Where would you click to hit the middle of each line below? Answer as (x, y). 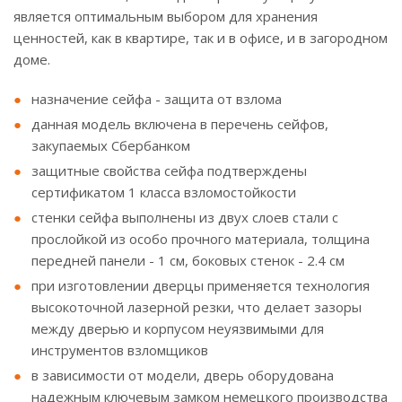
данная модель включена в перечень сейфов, (180, 124)
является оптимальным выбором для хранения (166, 16)
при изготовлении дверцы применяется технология (201, 285)
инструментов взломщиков (120, 350)
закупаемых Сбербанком (111, 145)
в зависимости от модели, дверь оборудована (183, 375)
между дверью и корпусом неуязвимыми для (178, 328)
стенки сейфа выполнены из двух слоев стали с (185, 217)
